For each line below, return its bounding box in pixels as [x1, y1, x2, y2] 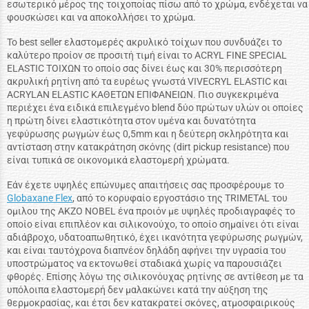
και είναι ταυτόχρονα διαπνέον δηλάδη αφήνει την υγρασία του [7, 244, 286, 256]
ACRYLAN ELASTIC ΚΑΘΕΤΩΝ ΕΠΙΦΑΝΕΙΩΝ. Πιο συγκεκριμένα [7, 89, 279, 101]
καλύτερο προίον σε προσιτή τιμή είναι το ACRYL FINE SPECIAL [7, 50, 287, 61]
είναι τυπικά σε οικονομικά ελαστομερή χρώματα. [7, 154, 232, 166]
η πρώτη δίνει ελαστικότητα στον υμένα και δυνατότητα [7, 115, 256, 127]
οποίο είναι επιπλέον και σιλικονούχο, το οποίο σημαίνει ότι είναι [7, 218, 299, 230]
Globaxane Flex [7, 192, 72, 203]
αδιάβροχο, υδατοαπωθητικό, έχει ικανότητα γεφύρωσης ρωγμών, [7, 231, 303, 243]
